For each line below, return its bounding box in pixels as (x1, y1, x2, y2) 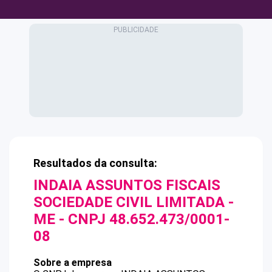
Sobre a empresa (33, 257, 112, 268)
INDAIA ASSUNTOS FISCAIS (33, 177, 220, 194)
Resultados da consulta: (33, 157, 157, 169)
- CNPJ (55, 211, 109, 228)
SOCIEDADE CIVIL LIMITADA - (33, 194, 234, 211)
